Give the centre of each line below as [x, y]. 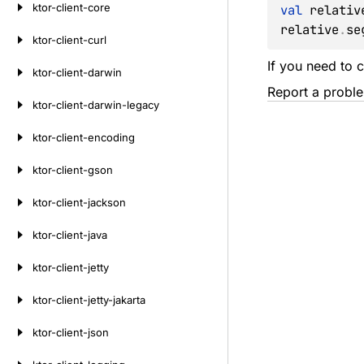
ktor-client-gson [73, 170]
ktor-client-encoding [84, 137]
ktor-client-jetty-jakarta [89, 300]
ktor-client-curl [69, 40]
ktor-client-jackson [79, 202]
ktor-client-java [70, 235]
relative [309, 30]
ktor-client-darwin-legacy [96, 105]
